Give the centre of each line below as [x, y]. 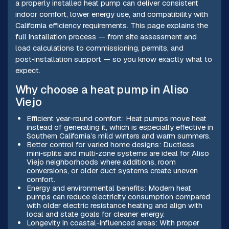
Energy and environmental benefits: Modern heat [109, 188]
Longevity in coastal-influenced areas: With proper [113, 223]
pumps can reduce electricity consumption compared [118, 197]
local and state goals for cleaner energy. [95, 214]
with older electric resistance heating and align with [114, 205]
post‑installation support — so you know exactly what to [113, 59]
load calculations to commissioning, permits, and [99, 48]
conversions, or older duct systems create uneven [112, 171]
